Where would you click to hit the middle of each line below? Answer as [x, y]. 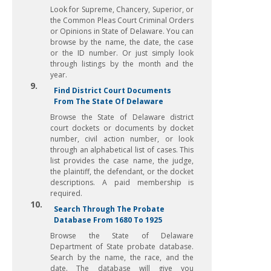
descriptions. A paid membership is [122, 182]
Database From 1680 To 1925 [108, 220]
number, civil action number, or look [122, 139]
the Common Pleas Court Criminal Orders [122, 20]
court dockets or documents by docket [122, 128]
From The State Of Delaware [109, 101]
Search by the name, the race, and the [122, 257]
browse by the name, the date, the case [122, 42]
